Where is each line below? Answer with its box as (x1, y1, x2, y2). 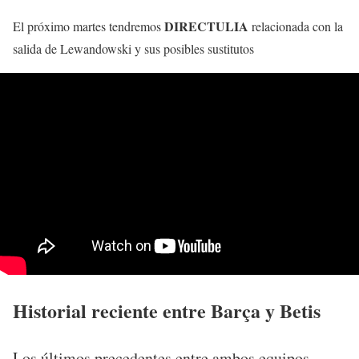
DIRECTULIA (164, 16, 252, 35)
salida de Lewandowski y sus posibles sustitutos (13, 39, 254, 57)
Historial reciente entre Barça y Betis (13, 296, 321, 325)
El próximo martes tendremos (13, 17, 164, 34)
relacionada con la (252, 17, 343, 34)
